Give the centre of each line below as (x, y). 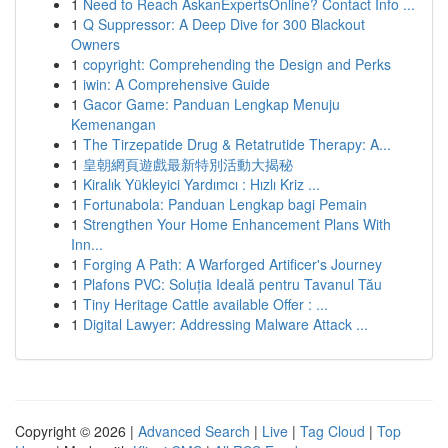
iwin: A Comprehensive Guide (176, 84)
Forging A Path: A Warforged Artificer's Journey (232, 264)
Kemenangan (113, 124)
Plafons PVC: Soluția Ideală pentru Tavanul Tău (232, 284)
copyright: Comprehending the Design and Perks (237, 64)
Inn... (87, 244)
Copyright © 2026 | (76, 431)
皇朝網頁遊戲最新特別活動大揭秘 (188, 164)
